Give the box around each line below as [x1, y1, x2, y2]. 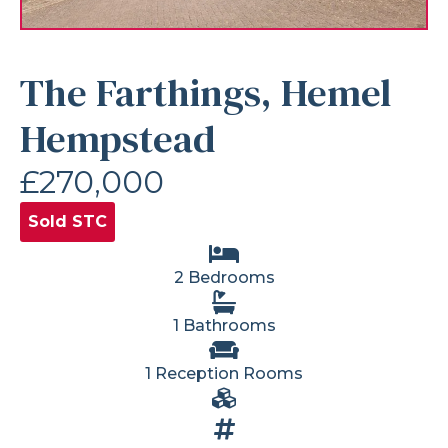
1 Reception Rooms [145, 363, 303, 383]
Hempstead [20, 111, 216, 165]
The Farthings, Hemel [20, 65, 391, 119]
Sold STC [28, 211, 107, 231]
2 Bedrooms [173, 267, 275, 287]
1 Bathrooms [172, 315, 276, 335]
